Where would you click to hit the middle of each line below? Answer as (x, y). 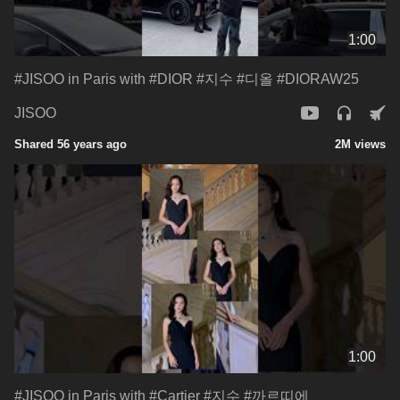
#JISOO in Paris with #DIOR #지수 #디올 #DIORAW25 (187, 79)
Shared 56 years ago (71, 144)
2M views (360, 144)
